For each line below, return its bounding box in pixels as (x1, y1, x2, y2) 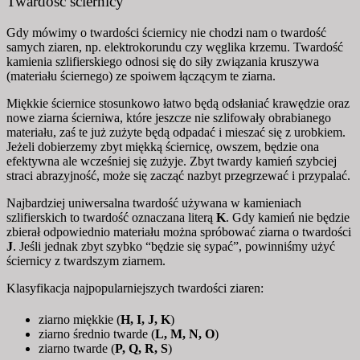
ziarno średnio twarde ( (39, 327, 155, 342)
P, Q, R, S (115, 342, 168, 356)
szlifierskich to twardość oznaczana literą (6, 210, 216, 224)
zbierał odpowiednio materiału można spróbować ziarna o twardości (6, 224, 351, 239)
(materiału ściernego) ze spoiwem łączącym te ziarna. (6, 68, 276, 83)
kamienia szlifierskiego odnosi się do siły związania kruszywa (6, 54, 319, 68)
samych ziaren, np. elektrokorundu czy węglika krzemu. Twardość (6, 39, 343, 54)
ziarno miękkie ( (39, 313, 121, 327)
